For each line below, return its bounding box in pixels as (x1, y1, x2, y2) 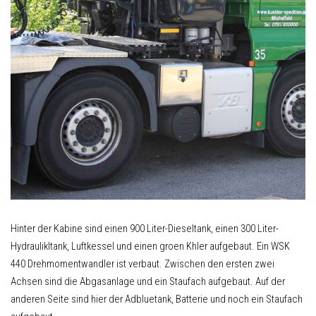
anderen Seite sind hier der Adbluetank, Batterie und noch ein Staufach (10, 293, 303, 306)
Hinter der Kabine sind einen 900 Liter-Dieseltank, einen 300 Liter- (10, 222, 279, 236)
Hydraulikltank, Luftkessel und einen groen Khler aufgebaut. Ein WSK (10, 240, 290, 253)
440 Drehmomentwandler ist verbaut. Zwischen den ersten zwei (10, 257, 274, 271)
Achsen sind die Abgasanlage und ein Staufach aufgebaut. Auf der (10, 275, 285, 288)
